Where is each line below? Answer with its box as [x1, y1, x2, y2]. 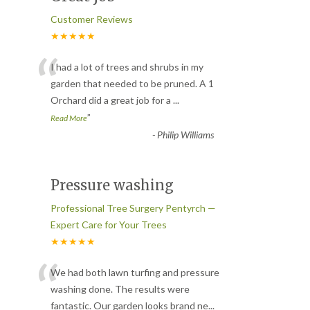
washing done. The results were [51, 282, 190, 295]
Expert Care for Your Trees [51, 218, 167, 230]
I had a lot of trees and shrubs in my [51, 60, 203, 73]
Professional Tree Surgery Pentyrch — [51, 201, 216, 214]
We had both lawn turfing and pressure [51, 266, 219, 278]
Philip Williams [156, 128, 214, 140]
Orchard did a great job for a [51, 93, 173, 106]
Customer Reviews [51, 12, 133, 25]
